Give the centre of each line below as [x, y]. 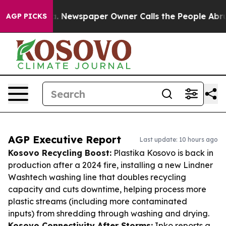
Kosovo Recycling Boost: [60, 153]
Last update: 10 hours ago [179, 139]
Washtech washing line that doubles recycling [97, 177]
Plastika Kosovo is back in [162, 153]
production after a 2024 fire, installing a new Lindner [110, 165]
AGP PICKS [26, 16]
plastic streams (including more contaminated [98, 201]
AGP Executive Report [65, 139]
